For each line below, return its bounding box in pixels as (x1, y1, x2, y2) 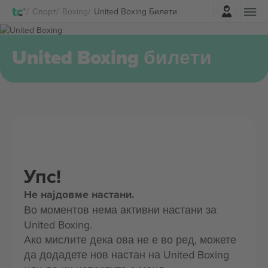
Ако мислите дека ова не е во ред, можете (24, 232, 236, 247)
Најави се (147, 2, 187, 14)
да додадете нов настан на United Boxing (24, 247, 229, 262)
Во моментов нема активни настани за (24, 202, 217, 217)
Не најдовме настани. (24, 187, 135, 202)
